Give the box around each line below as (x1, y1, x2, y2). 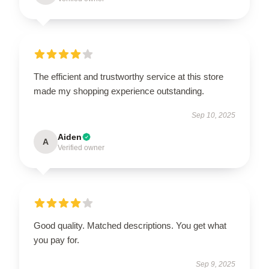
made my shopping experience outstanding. (34, 85, 204, 96)
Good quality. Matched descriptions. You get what (34, 220, 226, 231)
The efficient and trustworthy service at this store (34, 71, 223, 82)
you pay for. (34, 234, 79, 245)
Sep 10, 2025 (192, 110, 235, 119)
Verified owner (58, 143, 104, 152)
